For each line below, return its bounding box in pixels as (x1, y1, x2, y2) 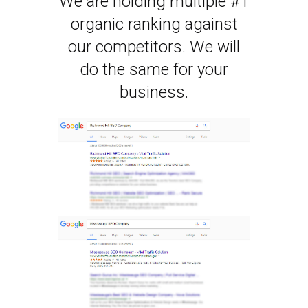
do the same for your (80, 60, 228, 80)
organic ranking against (70, 14, 238, 34)
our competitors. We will (68, 37, 240, 57)
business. (120, 82, 188, 102)
